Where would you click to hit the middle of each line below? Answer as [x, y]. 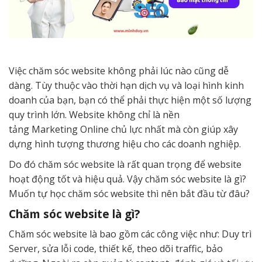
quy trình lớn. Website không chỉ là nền [94, 114]
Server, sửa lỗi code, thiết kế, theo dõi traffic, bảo [116, 248]
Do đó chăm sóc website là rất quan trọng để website [125, 164]
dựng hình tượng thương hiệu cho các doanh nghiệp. [125, 144]
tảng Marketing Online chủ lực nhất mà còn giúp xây [123, 129]
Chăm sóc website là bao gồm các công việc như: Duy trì [130, 234]
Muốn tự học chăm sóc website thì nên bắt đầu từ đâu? [129, 193]
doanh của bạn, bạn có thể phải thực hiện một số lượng [130, 100]
